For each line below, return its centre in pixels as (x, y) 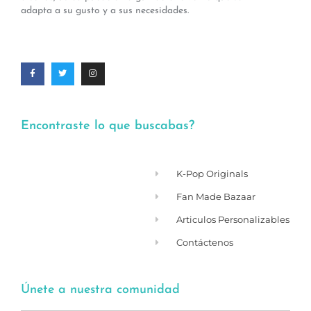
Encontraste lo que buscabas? (108, 126)
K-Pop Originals (212, 174)
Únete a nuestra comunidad (100, 290)
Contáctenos (205, 243)
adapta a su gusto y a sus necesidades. (105, 11)
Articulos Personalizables (233, 220)
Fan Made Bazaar (216, 197)
